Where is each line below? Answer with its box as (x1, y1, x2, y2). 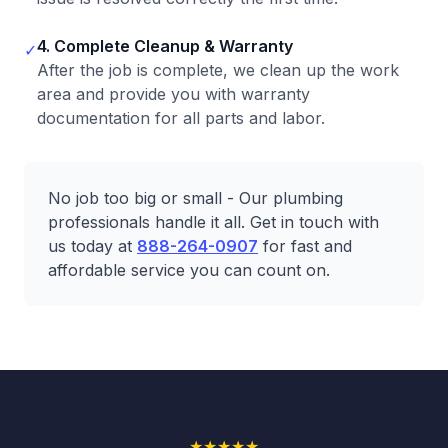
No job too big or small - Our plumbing (48, 188, 343, 208)
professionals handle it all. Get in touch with (48, 212, 379, 232)
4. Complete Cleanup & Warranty (37, 36, 293, 56)
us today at (48, 236, 137, 256)
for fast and (258, 236, 352, 256)
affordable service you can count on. (48, 260, 330, 280)
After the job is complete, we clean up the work (37, 60, 399, 80)
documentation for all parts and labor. (37, 108, 325, 128)
